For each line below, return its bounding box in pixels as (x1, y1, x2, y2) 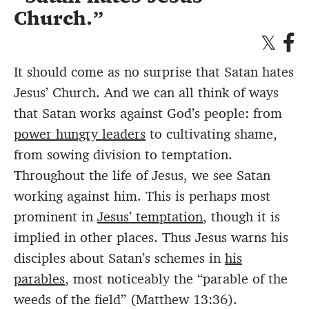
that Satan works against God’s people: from (14, 104, 282, 123)
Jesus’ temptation (97, 208, 203, 226)
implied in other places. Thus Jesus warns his (14, 228, 288, 247)
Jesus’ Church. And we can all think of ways (14, 83, 279, 102)
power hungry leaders (14, 125, 146, 143)
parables (14, 270, 65, 288)
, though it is (203, 208, 280, 226)
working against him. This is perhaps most (14, 187, 270, 206)
